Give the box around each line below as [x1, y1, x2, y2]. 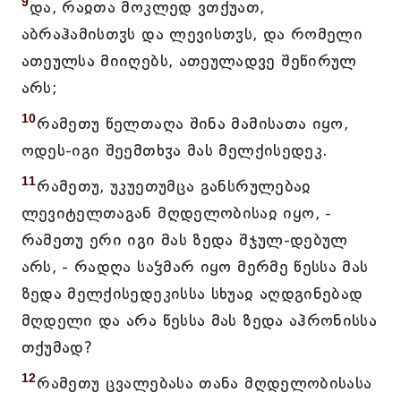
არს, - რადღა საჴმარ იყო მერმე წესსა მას [21, 257, 369, 277]
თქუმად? [21, 337, 93, 357]
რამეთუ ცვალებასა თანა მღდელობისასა [37, 373, 372, 393]
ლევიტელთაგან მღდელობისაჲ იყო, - [21, 203, 332, 223]
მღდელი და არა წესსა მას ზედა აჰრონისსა [21, 311, 378, 330]
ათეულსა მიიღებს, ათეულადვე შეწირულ [21, 51, 357, 71]
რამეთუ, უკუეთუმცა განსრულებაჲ [37, 176, 311, 196]
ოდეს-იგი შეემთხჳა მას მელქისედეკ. [21, 141, 328, 160]
